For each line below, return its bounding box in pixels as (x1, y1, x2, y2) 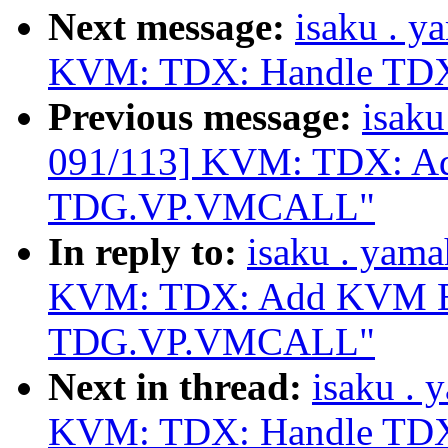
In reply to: (48, 230, 247, 274)
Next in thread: (48, 365, 312, 409)
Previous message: (48, 95, 362, 139)
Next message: (48, 5, 295, 49)
